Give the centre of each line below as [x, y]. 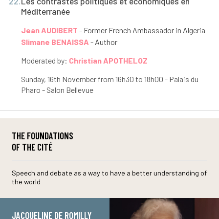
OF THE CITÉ [32, 147]
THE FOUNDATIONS [43, 135]
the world [26, 181]
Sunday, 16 [37, 79]
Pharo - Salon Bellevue [57, 90]
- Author [103, 42]
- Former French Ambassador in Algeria [141, 30]
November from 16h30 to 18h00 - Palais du [129, 79]
